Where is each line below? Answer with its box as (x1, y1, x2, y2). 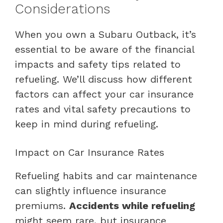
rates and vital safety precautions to (15, 103, 191, 115)
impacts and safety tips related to (15, 58, 181, 70)
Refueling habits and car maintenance (15, 169, 197, 182)
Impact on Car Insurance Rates (15, 146, 164, 158)
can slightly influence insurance (15, 184, 166, 197)
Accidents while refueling (69, 199, 195, 212)
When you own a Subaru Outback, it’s (15, 28, 196, 40)
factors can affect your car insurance (15, 88, 194, 100)
